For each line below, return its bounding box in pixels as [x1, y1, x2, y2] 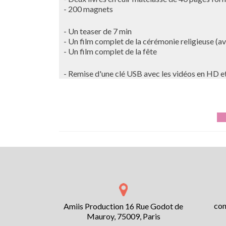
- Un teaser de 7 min [59, 26, 132, 36]
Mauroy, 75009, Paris [86, 211, 160, 221]
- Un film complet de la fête [59, 46, 157, 56]
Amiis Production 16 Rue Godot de [64, 201, 183, 211]
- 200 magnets [59, 4, 113, 14]
